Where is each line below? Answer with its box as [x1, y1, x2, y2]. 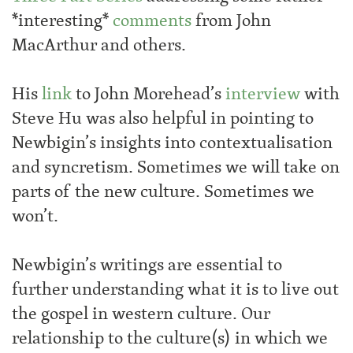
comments [113, 7, 191, 34]
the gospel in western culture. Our [12, 300, 270, 327]
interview [225, 80, 300, 107]
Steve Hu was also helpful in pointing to [12, 105, 314, 132]
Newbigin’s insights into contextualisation [12, 129, 333, 156]
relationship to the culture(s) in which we [12, 325, 328, 351]
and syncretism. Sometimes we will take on [12, 154, 340, 180]
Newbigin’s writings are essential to [12, 251, 282, 278]
